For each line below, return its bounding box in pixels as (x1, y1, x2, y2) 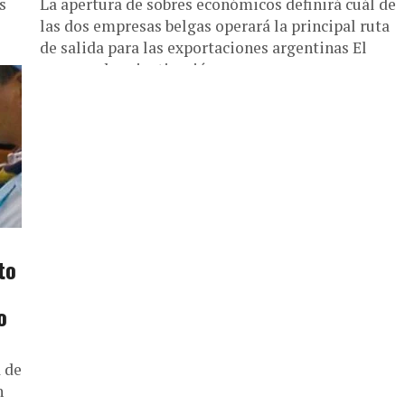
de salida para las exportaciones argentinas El (40, 37, 367, 58)
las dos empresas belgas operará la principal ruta (40, 15, 390, 36)
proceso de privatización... (40, 59, 227, 80)
